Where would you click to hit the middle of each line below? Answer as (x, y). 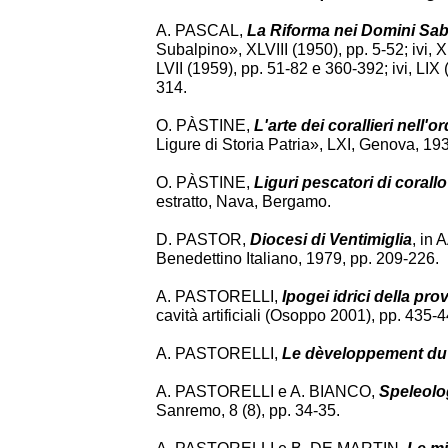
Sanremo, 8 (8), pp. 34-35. (248, 410)
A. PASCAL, (201, 30)
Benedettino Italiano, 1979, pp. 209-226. (297, 258)
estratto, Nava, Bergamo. (243, 201)
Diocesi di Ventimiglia (331, 239)
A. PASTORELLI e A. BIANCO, (267, 391)
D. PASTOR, (203, 239)
